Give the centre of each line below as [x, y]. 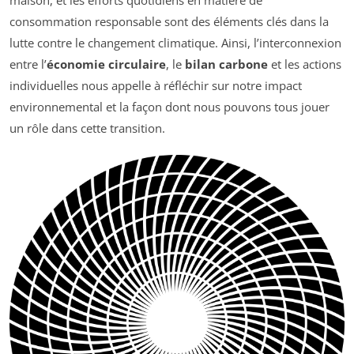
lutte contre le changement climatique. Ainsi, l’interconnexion [175, 43]
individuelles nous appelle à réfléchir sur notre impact [156, 86]
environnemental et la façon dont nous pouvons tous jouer [169, 107]
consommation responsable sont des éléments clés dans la [169, 22]
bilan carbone [226, 64]
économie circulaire [106, 64]
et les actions [305, 64]
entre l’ [28, 64]
